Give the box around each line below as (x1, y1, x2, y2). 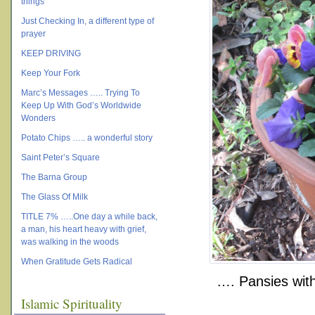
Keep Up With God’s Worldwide (21, 101, 141, 110)
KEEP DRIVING (21, 49, 81, 58)
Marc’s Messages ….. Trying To (21, 88, 140, 98)
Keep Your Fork (21, 68, 80, 78)
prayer (21, 29, 46, 39)
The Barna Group (21, 172, 87, 182)
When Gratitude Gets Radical (21, 257, 132, 266)
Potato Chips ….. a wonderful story (21, 133, 153, 143)
